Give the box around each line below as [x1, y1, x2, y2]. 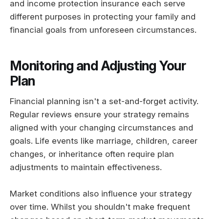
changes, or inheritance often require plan [10, 149, 174, 159]
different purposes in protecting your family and [10, 12, 196, 22]
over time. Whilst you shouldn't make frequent [10, 202, 190, 212]
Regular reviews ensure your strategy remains [10, 109, 189, 120]
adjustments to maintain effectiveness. [10, 162, 162, 173]
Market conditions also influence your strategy [10, 189, 192, 199]
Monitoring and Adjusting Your [10, 57, 186, 74]
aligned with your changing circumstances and [10, 123, 193, 133]
